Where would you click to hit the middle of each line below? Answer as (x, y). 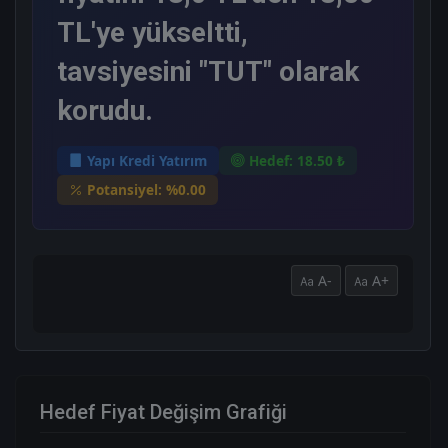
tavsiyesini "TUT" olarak (208, 71)
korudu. (105, 110)
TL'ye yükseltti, (152, 32)
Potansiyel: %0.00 (146, 190)
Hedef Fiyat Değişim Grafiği (163, 411)
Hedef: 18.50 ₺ (297, 160)
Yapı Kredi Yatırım (147, 160)
